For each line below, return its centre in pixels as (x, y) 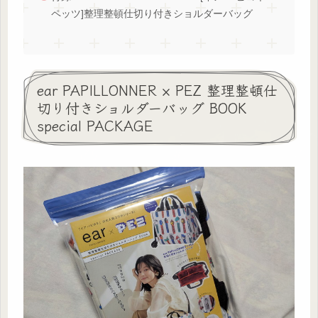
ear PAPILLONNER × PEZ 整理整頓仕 (157, 90)
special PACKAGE (95, 126)
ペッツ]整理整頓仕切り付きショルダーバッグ (152, 14)
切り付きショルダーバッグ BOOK (142, 108)
